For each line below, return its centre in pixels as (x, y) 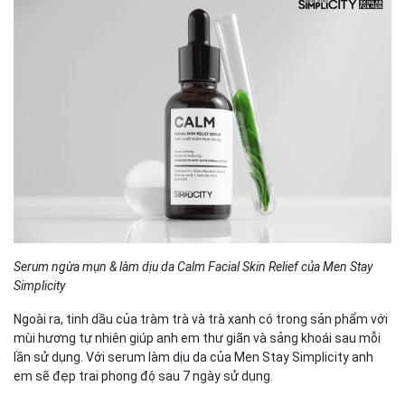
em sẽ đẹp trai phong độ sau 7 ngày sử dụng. (145, 376)
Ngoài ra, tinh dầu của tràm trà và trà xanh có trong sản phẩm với (201, 319)
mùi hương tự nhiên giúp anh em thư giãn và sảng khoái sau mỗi (197, 338)
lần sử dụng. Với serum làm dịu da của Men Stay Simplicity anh (193, 357)
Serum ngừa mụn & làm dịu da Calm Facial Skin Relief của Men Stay (193, 266)
